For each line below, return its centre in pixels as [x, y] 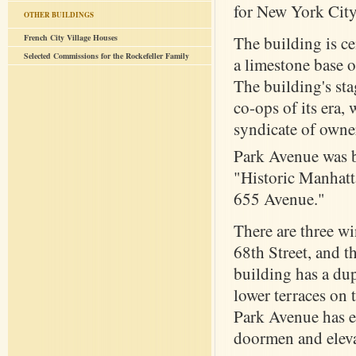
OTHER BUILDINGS [59, 15]
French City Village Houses [71, 37]
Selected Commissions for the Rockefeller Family [106, 56]
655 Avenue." [279, 199]
